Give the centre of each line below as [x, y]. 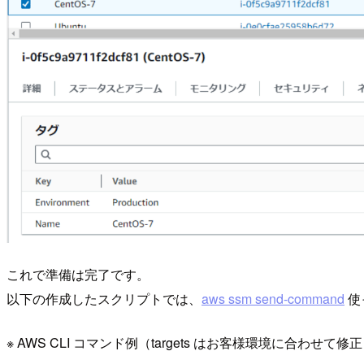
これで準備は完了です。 [78, 275]
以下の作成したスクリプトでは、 [104, 299]
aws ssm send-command [273, 299]
